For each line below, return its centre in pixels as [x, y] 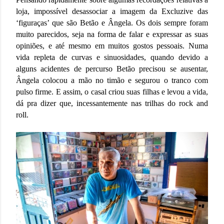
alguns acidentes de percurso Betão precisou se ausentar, [112, 69]
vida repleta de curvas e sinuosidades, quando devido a [112, 57]
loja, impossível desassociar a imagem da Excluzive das [112, 11]
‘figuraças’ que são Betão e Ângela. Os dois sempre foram [112, 23]
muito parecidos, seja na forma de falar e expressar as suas [112, 34]
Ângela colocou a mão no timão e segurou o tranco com [112, 80]
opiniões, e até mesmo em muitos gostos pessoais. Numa [112, 46]
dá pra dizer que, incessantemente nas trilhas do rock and [112, 103]
